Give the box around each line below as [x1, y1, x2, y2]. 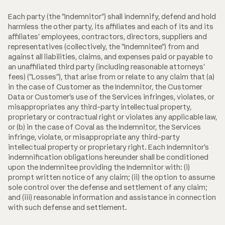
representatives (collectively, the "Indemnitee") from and [8, 42, 199, 51]
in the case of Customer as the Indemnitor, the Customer [8, 82, 202, 91]
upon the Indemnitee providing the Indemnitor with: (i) [8, 162, 190, 172]
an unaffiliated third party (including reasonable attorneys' [8, 62, 205, 71]
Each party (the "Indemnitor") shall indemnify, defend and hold [8, 12, 216, 21]
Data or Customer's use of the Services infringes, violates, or [8, 92, 214, 101]
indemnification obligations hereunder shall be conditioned [8, 152, 208, 162]
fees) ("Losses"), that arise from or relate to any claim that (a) [8, 72, 214, 81]
